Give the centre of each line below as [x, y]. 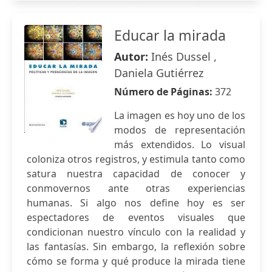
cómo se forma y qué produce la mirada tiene [136, 261]
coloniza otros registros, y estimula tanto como [136, 159]
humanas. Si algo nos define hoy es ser [136, 203]
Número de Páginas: [165, 92]
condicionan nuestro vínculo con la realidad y [136, 232]
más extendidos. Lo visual [180, 144]
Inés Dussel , [184, 56]
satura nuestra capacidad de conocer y [136, 174]
